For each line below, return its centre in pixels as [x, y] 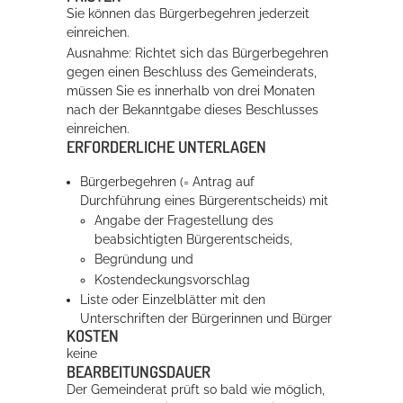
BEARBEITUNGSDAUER [139, 372]
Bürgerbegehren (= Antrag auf [168, 181]
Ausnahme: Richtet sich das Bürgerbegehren [197, 54]
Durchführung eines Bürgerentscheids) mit [205, 200]
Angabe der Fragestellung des [184, 221]
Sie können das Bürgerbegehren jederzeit [188, 14]
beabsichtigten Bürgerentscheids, [193, 240]
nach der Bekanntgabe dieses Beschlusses [193, 110]
